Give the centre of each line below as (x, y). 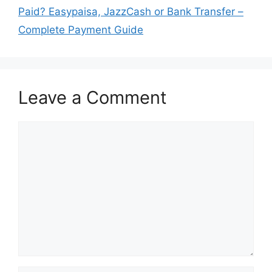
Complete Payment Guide (81, 30)
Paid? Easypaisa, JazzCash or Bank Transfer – (131, 12)
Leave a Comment (93, 98)
